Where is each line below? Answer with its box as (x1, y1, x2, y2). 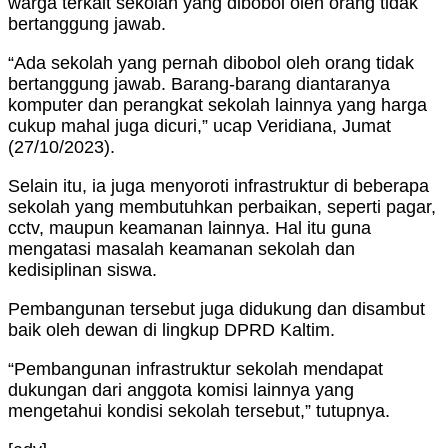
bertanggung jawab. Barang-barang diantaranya (8, 74, 390, 94)
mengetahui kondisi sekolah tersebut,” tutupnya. (8, 401, 390, 421)
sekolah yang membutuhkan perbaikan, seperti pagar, (8, 197, 436, 217)
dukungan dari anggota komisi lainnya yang (8, 380, 354, 400)
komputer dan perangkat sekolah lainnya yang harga (8, 95, 427, 115)
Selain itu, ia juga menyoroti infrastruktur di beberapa (8, 176, 429, 196)
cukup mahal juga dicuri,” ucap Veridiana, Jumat (8, 116, 391, 136)
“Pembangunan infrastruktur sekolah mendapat (8, 359, 383, 379)
